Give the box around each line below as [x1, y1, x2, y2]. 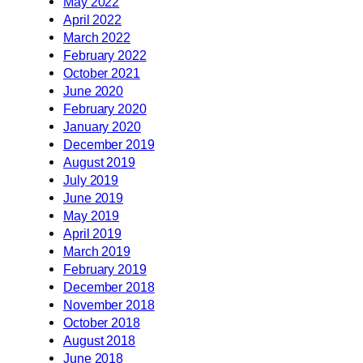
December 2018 [63, 279, 155, 294]
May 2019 [63, 207, 120, 223]
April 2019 [63, 225, 122, 241]
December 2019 [63, 136, 155, 152]
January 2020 [63, 118, 141, 134]
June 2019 [63, 190, 124, 205]
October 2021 [63, 65, 140, 80]
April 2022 [63, 11, 122, 27]
